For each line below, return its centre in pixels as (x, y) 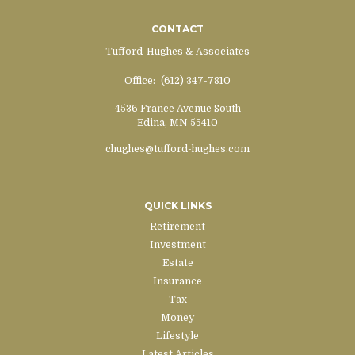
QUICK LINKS (177, 205)
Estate (177, 263)
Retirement (177, 226)
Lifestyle (177, 336)
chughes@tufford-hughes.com (177, 149)
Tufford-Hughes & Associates (177, 51)
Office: (141, 80)
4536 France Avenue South (177, 108)
